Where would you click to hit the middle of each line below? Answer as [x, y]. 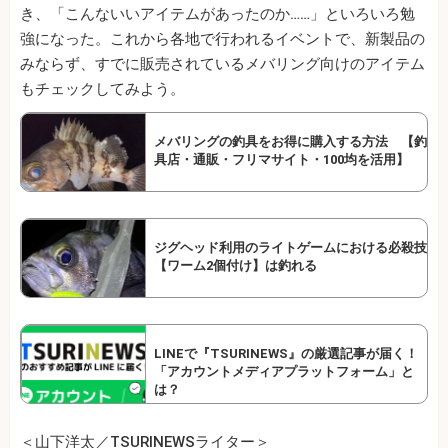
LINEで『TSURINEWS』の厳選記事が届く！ [286, 354]
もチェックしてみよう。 [102, 89]
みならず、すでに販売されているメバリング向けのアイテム [222, 64]
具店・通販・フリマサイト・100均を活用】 [281, 160]
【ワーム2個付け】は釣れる [235, 266]
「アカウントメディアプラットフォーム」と [284, 372]
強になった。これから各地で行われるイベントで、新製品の [222, 39]
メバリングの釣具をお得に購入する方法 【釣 [290, 142]
